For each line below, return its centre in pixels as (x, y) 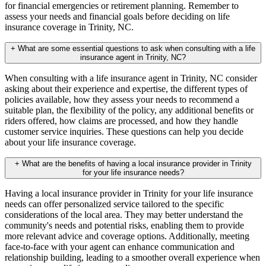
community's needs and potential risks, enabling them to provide (124, 226)
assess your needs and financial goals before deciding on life (117, 17)
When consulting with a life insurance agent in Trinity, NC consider (131, 78)
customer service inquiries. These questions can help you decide (124, 132)
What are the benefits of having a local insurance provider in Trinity (135, 164)
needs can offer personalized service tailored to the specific (114, 204)
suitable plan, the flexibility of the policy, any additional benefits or (129, 110)
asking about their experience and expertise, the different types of (126, 89)
